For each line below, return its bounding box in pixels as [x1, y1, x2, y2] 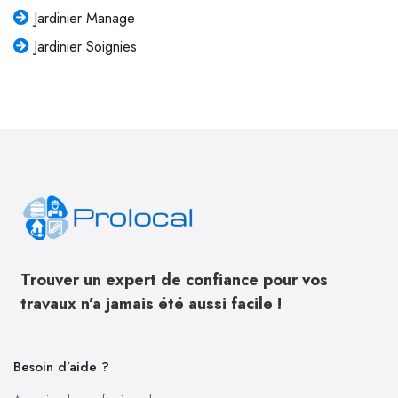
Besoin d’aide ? [13, 357, 109, 378]
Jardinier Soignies [33, 36, 137, 58]
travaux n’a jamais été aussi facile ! [20, 292, 282, 316]
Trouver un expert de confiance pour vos [20, 268, 328, 292]
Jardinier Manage [33, 8, 135, 29]
